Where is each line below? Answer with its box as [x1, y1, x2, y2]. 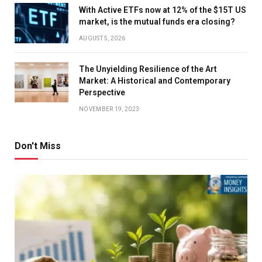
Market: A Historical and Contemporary [79, 76, 230, 86]
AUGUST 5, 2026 [79, 35, 126, 42]
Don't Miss [15, 140, 61, 152]
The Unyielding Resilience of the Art [79, 64, 217, 74]
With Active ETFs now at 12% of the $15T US [79, 5, 246, 15]
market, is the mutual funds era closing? [79, 17, 235, 27]
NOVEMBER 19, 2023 [79, 106, 140, 113]
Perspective [79, 88, 125, 98]
